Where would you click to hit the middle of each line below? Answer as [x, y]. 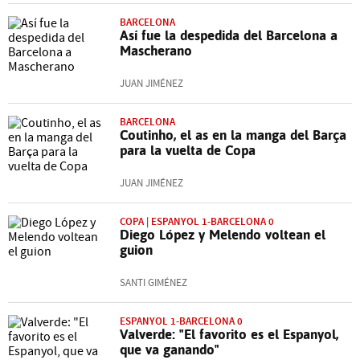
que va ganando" [170, 350]
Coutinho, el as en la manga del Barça [233, 135]
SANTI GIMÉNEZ [153, 283]
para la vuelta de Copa [188, 150]
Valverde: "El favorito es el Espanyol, [229, 334]
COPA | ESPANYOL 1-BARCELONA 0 [197, 221]
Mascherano [156, 51]
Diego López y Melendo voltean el [223, 235]
